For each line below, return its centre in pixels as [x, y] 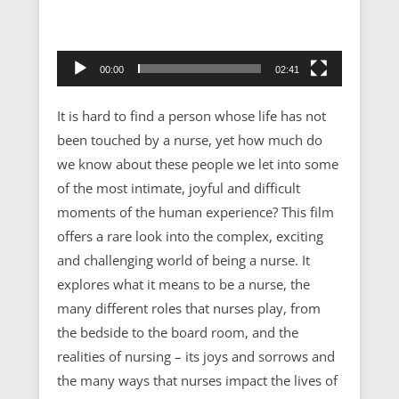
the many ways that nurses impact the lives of [197, 380]
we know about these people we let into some [198, 163]
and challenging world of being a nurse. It [183, 260]
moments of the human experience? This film [195, 212]
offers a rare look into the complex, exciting [190, 236]
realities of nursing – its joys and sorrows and [196, 356]
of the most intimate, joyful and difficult [179, 187]
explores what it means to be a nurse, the [183, 284]
